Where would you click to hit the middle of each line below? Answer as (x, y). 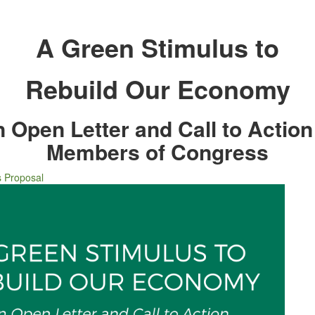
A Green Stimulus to (157, 47)
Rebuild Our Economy (157, 89)
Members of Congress (157, 152)
